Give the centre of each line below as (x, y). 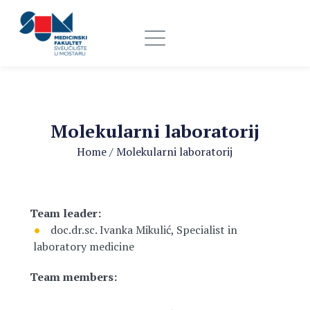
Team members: (74, 277)
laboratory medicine (83, 246)
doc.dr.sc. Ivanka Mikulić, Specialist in (144, 230)
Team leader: (66, 213)
